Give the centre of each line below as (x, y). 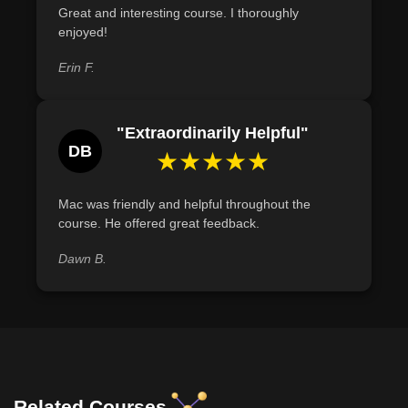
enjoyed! (83, 32)
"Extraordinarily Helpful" (213, 133)
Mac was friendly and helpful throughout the (184, 204)
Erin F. (76, 68)
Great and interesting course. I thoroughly (178, 13)
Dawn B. (82, 259)
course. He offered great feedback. (159, 224)
